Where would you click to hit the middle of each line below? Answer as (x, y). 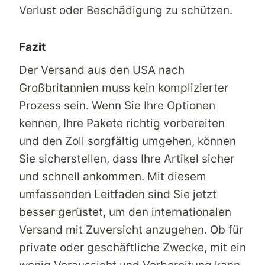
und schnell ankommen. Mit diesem (113, 177)
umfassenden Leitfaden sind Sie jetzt (118, 194)
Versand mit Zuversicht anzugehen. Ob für (131, 230)
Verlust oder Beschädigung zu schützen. (126, 10)
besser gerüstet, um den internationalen (125, 212)
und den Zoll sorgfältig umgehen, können (127, 141)
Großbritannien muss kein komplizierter (124, 88)
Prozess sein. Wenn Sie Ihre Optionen (117, 106)
